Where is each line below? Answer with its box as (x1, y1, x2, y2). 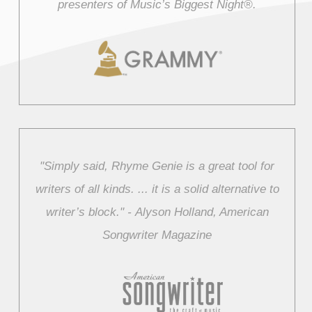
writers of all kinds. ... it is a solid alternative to (35, 182, 279, 196)
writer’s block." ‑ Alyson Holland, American (45, 205, 269, 219)
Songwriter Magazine (102, 228, 212, 242)
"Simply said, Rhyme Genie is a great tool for (40, 159, 275, 173)
